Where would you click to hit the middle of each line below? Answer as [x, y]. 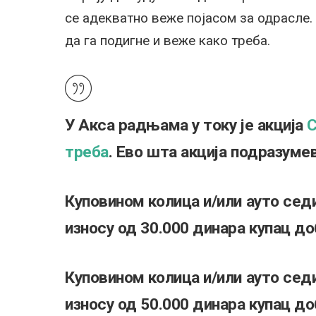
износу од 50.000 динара [157, 304]
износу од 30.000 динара [157, 228]
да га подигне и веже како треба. [168, 40]
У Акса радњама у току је [161, 125]
